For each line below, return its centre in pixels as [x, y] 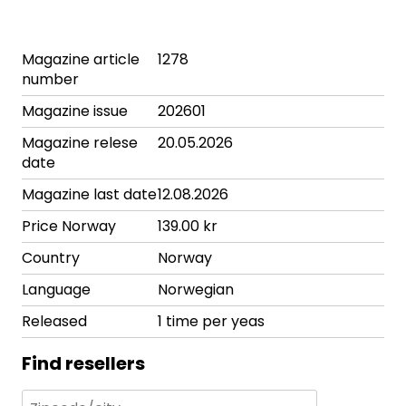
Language [56, 290]
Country [51, 258]
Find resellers [83, 364]
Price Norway [69, 227]
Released [54, 322]
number [50, 80]
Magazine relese [80, 143]
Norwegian [196, 290]
